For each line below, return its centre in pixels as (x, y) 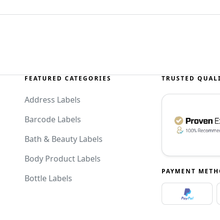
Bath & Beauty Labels (64, 139)
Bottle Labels (48, 179)
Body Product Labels (63, 159)
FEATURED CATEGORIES (68, 79)
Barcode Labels (53, 120)
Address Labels (53, 100)
